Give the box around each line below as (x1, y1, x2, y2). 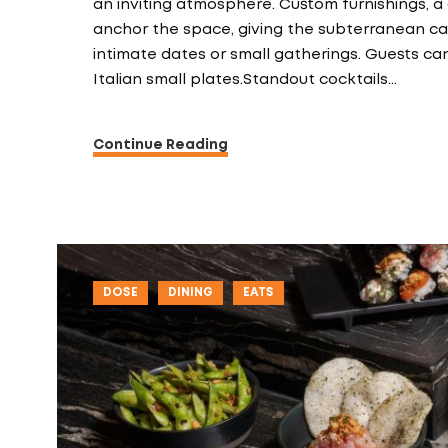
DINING (168, 287, 213, 298)
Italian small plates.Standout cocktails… (93, 73, 397, 87)
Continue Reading (93, 139, 228, 151)
